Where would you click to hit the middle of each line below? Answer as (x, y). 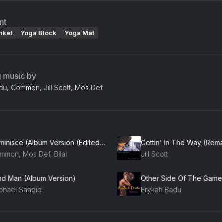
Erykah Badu (161, 189)
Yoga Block (38, 33)
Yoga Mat (79, 33)
